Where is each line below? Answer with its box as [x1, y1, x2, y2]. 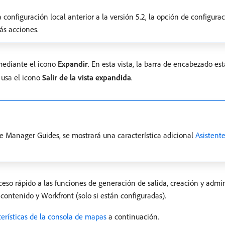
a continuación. [106, 211, 159, 222]
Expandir [58, 59, 88, 69]
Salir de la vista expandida [42, 72, 131, 83]
